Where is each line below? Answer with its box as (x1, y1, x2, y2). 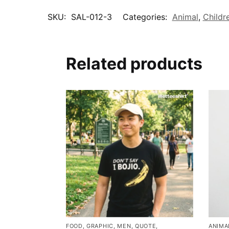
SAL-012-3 (71, 12, 112, 22)
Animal (172, 12, 198, 22)
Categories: (122, 12, 170, 22)
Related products (65, 54, 202, 74)
